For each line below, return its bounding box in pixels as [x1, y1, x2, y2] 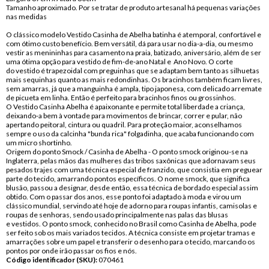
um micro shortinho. [5, 138, 72, 147]
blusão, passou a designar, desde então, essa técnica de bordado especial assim [5, 183, 258, 192]
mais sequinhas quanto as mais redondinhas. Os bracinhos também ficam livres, [5, 75, 262, 84]
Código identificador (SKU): [5, 255, 97, 264]
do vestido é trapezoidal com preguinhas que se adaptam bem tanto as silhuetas [5, 66, 259, 75]
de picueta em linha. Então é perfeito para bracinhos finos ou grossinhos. [5, 93, 236, 102]
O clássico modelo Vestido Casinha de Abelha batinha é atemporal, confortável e [5, 30, 261, 39]
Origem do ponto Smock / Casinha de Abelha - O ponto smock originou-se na [5, 147, 248, 156]
